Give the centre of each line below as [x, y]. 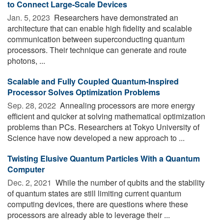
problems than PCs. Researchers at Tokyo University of [103, 127]
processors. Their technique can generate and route [97, 50]
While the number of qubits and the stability [129, 182]
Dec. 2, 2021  [30, 182]
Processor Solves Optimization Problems [84, 92]
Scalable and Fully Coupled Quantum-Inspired [93, 81]
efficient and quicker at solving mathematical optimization [106, 116]
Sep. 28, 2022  [33, 105]
